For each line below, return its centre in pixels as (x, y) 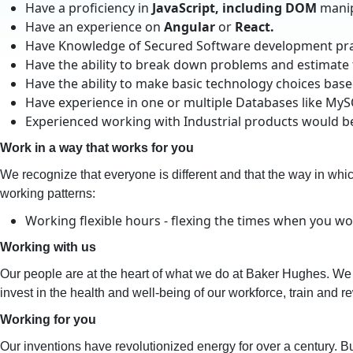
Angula (187, 27)
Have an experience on (95, 27)
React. (255, 27)
